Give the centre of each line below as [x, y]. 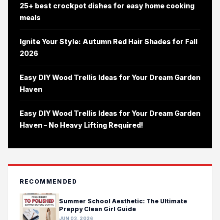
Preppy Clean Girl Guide [97, 209]
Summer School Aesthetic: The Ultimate [123, 201]
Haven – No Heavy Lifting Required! [82, 125]
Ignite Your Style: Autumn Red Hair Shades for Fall [109, 42]
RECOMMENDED [49, 182]
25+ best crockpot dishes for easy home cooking [107, 6]
